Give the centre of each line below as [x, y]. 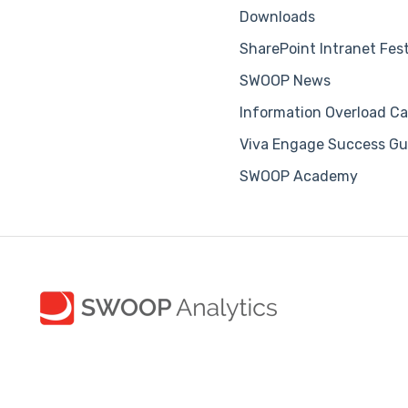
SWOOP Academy [299, 176]
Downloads [278, 16]
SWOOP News [286, 80]
